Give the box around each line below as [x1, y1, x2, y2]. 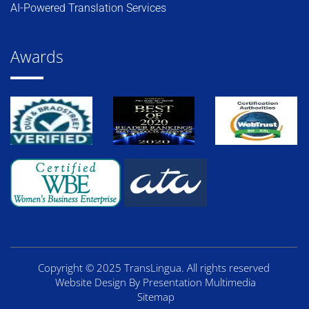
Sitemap [137, 290, 175, 304]
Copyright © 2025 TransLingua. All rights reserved [38, 261, 270, 275]
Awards [10, 46, 63, 68]
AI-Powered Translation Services [10, 1, 166, 15]
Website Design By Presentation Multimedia [55, 275, 256, 290]
